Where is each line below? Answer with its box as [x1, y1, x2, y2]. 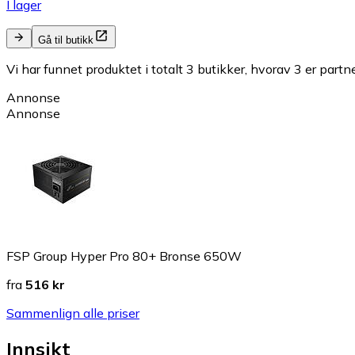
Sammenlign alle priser [6, 304, 139, 321]
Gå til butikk [38, 33, 94, 46]
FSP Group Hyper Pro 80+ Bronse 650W [6, 247, 242, 264]
